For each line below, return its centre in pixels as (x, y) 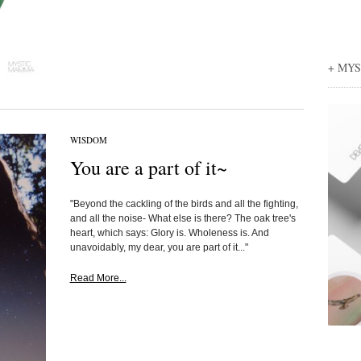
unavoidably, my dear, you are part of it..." (159, 247)
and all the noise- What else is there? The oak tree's (183, 218)
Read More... (98, 278)
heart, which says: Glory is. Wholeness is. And (169, 233)
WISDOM (88, 140)
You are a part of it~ (148, 168)
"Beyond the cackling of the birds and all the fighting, (184, 204)
